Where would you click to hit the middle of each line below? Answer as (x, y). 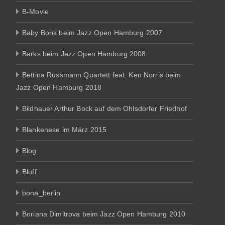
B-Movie (35, 11)
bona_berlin (41, 193)
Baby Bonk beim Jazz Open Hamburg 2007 (92, 32)
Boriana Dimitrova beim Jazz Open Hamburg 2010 (104, 214)
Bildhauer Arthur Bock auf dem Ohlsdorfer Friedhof (104, 108)
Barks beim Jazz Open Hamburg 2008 (84, 53)
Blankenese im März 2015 (65, 129)
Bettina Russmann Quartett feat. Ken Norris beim (102, 75)
